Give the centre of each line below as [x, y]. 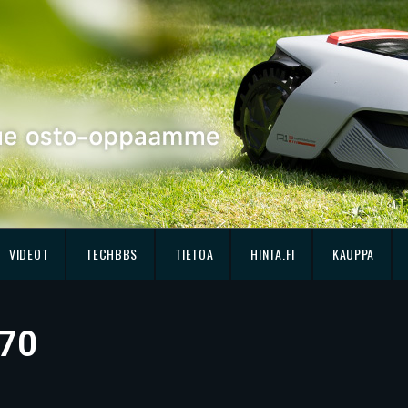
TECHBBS [112, 254]
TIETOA [194, 254]
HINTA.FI [273, 254]
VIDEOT [29, 254]
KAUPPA [353, 254]
